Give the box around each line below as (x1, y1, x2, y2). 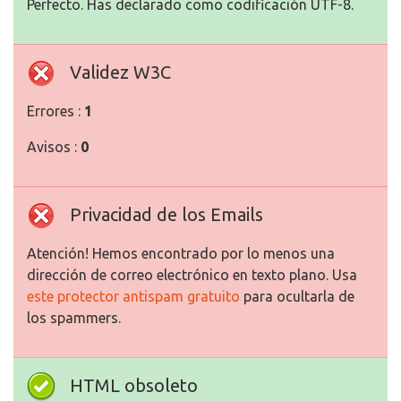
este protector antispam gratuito (27, 288, 240, 305)
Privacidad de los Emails (70, 204, 263, 226)
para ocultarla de (240, 288, 354, 305)
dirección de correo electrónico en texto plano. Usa (27, 267, 357, 284)
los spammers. (27, 310, 121, 327)
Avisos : (27, 139, 81, 156)
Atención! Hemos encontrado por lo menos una (27, 245, 335, 262)
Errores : (27, 103, 84, 120)
